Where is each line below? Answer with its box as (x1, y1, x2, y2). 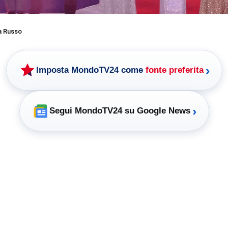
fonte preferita (145, 65, 204, 75)
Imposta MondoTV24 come (36, 65, 146, 75)
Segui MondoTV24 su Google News (49, 106, 190, 116)
